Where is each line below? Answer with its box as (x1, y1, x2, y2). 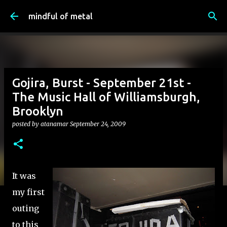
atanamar (41, 120, 68, 128)
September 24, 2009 (70, 120, 126, 128)
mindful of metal (28, 12, 93, 21)
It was (12, 171, 36, 181)
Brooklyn (12, 104, 63, 118)
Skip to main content (75, 8, 152, 17)
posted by (12, 120, 41, 128)
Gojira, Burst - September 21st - (12, 76, 191, 90)
